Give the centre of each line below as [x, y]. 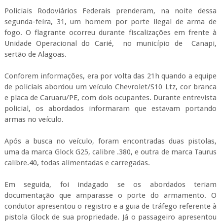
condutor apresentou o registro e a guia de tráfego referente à [110, 206]
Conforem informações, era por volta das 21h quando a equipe [110, 76]
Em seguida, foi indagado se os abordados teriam [110, 184]
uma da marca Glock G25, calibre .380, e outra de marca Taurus [110, 152]
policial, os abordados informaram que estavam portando [110, 108]
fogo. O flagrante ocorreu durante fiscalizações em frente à [110, 32]
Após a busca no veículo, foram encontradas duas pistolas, [110, 141]
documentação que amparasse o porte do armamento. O [110, 195]
